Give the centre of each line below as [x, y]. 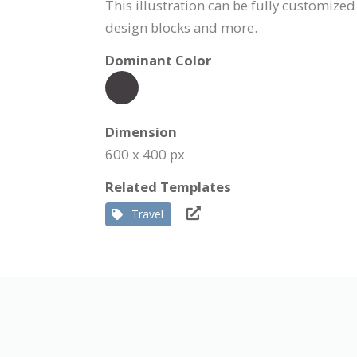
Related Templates [168, 187]
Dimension [141, 132]
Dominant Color [158, 60]
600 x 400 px [145, 154]
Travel [147, 214]
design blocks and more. [181, 27]
